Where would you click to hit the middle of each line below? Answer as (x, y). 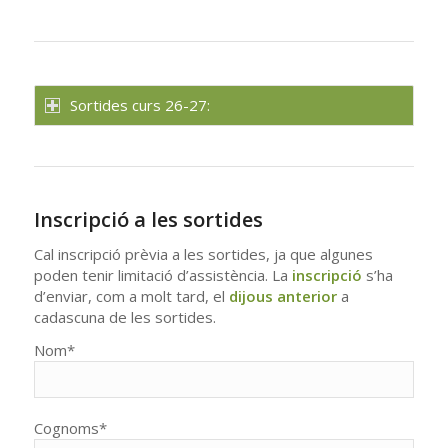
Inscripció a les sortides (148, 219)
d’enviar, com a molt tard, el (131, 295)
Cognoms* (70, 428)
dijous (250, 295)
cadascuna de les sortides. (124, 316)
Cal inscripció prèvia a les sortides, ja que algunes (203, 253)
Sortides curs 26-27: (139, 104)
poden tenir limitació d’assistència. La (162, 274)
